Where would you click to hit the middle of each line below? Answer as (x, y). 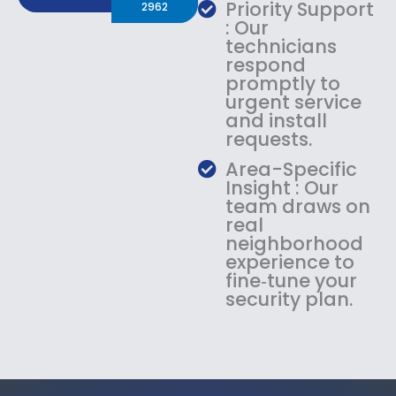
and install (277, 120)
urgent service (294, 102)
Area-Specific (292, 169)
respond (266, 65)
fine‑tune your (292, 280)
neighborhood (295, 243)
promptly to (283, 83)
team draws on (298, 206)
